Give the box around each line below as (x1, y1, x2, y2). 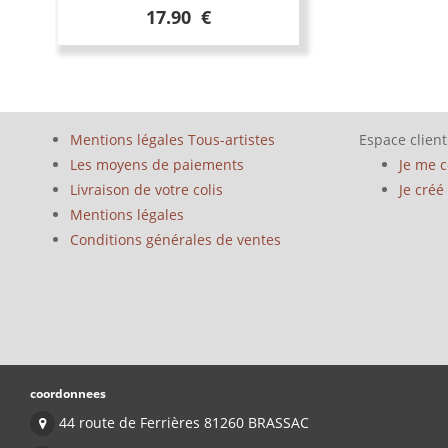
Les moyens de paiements (70, 155, 244, 174)
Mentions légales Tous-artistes (70, 130, 275, 149)
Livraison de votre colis (70, 180, 223, 199)
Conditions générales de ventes (70, 230, 281, 249)
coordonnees (30, 385, 106, 401)
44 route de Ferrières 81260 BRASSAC (55, 413, 309, 432)
